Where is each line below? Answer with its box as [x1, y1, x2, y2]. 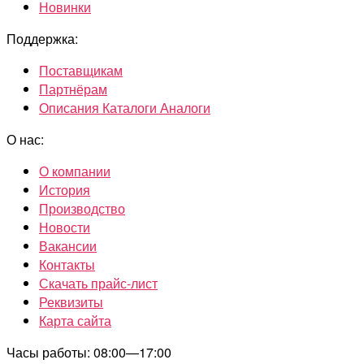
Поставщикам [39, 61, 123, 80]
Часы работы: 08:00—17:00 [6, 343, 171, 362]
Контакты [39, 255, 95, 275]
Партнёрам [39, 80, 107, 99]
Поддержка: [6, 29, 78, 49]
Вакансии [39, 236, 97, 256]
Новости [39, 218, 90, 237]
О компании [39, 162, 110, 181]
